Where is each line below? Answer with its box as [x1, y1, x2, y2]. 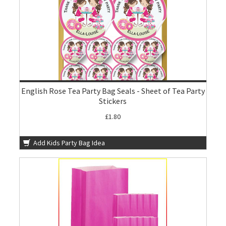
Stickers [99, 96, 127, 106]
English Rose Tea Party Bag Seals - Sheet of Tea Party [21, 86, 205, 96]
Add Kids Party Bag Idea [32, 138, 105, 147]
